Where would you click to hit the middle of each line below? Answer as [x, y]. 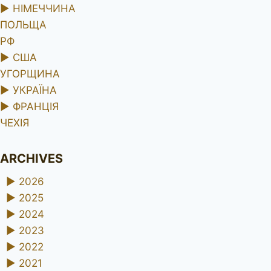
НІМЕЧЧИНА [44, 8]
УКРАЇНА [35, 90]
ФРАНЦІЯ [36, 106]
